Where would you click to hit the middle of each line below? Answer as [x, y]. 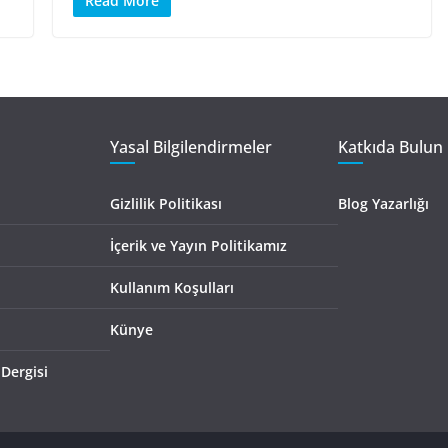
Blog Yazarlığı [383, 203]
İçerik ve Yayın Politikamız [198, 245]
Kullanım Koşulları [172, 287]
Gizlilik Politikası [166, 203]
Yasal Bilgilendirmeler [191, 146]
